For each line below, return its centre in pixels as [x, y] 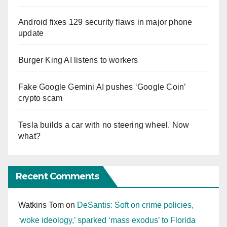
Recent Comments [58, 177]
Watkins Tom [41, 205]
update [31, 33]
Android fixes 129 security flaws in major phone [105, 22]
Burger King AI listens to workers [78, 60]
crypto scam [41, 98]
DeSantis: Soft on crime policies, [135, 205]
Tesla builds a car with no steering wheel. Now [104, 125]
